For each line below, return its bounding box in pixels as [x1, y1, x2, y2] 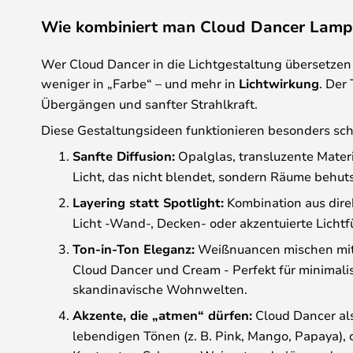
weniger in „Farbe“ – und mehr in [41, 75, 239, 91]
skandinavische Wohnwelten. [72, 281, 247, 297]
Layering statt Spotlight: [72, 194, 224, 211]
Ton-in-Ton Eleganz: [72, 240, 195, 258]
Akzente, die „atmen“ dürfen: [72, 307, 252, 324]
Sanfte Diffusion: [72, 147, 175, 165]
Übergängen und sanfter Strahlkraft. [41, 95, 258, 112]
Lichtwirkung [239, 75, 319, 92]
